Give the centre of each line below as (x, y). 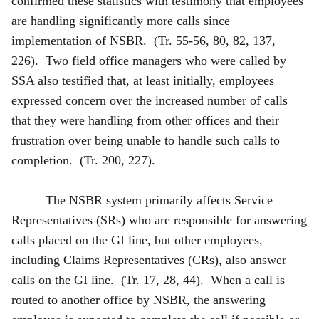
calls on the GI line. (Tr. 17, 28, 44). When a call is (148, 279)
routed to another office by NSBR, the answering (138, 299)
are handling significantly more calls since (121, 20)
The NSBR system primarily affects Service (159, 200)
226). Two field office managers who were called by (149, 60)
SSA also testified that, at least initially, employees (143, 80)
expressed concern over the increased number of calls (150, 100)
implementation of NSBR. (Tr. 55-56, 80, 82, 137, (143, 40)
